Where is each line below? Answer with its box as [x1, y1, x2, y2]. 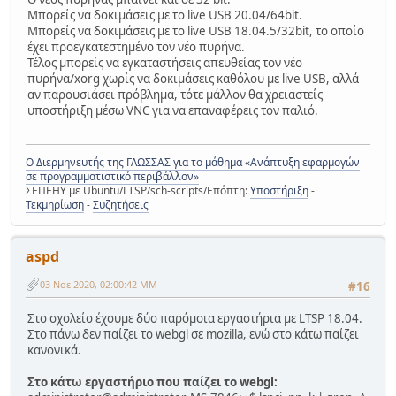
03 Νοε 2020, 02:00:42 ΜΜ [40, 277, 157, 291]
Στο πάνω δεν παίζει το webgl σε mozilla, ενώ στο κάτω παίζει [27, 325, 359, 342]
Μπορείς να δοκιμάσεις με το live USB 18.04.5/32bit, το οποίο [27, 22, 364, 39]
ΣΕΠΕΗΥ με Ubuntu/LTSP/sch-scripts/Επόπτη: [26, 183, 250, 199]
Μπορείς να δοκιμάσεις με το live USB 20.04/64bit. [27, 6, 302, 23]
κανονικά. [27, 341, 81, 358]
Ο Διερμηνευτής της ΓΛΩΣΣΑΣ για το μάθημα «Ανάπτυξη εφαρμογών [26, 155, 360, 171]
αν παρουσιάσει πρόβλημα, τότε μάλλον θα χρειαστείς [27, 86, 323, 103]
